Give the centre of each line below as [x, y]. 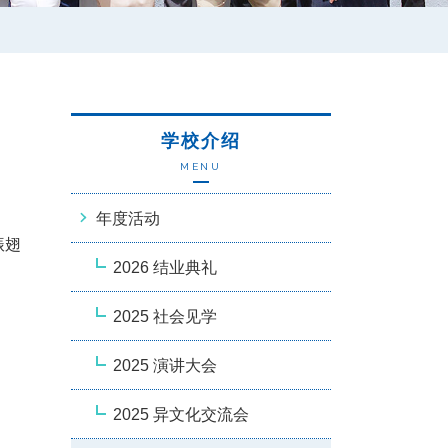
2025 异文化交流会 [181, 414]
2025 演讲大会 [165, 365]
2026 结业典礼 [165, 267]
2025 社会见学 [165, 316]
